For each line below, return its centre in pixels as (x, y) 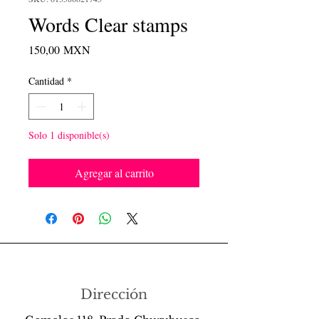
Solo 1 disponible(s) (69, 135)
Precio (104, 48)
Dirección (114, 294)
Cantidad (46, 80)
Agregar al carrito (114, 172)
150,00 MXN (59, 49)
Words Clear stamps (108, 24)
